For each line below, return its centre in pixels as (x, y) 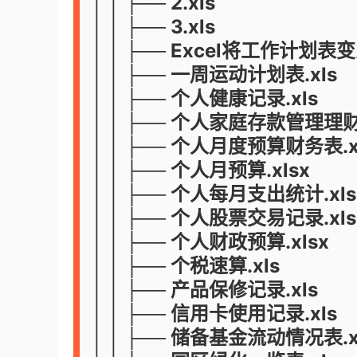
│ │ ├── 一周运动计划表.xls (214, 75)
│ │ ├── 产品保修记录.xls (205, 290)
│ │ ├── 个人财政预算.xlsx (210, 242)
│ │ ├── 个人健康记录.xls (205, 98)
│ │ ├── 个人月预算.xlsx (201, 170)
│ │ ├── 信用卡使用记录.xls (214, 314)
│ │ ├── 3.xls (153, 27)
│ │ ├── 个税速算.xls (186, 266)
